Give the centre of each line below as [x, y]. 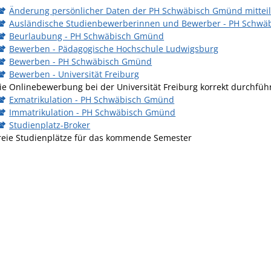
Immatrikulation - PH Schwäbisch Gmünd [93, 112]
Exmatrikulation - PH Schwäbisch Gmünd [92, 100]
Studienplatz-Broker [50, 125]
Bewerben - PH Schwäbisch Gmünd [81, 61]
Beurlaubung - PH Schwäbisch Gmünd [87, 36]
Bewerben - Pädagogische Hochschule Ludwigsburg [114, 49]
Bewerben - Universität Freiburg [74, 74]
